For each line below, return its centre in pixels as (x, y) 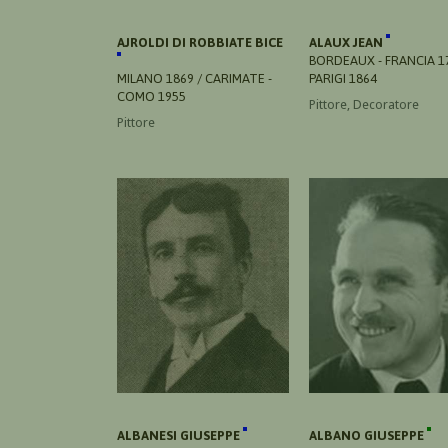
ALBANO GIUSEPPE (368, 435)
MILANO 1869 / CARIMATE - (194, 78)
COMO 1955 (151, 96)
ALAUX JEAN (347, 42)
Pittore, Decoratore (364, 104)
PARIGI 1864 (343, 78)
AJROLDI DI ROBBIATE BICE (200, 42)
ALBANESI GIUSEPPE (180, 435)
